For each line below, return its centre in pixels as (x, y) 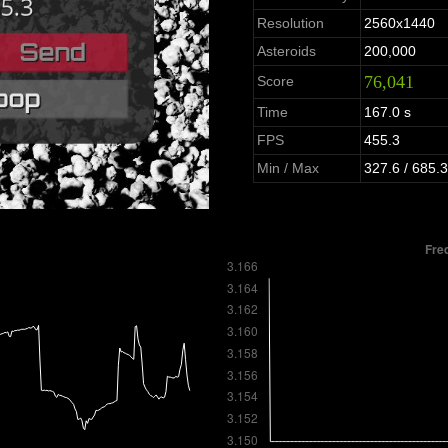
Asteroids (286, 51)
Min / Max (287, 168)
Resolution (290, 23)
